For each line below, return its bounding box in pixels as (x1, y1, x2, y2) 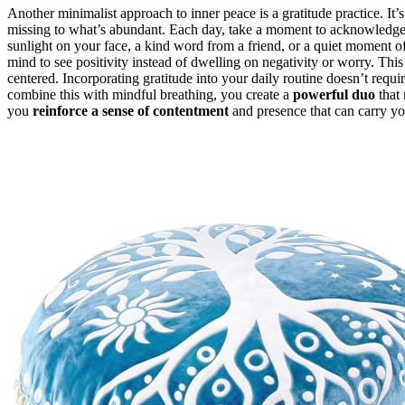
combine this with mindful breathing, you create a (7, 86, 293, 102)
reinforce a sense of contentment (33, 102, 229, 118)
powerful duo (293, 86, 375, 102)
